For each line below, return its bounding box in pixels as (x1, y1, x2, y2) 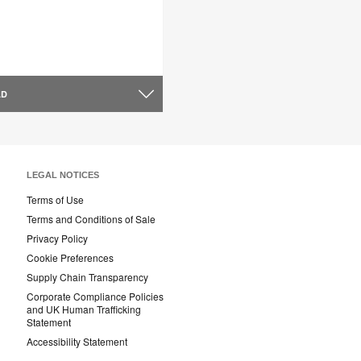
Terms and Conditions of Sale (27, 212, 156, 226)
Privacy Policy (27, 231, 88, 246)
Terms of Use (27, 193, 84, 207)
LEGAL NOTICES (27, 170, 99, 180)
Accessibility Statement (27, 334, 127, 349)
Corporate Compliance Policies (27, 289, 164, 304)
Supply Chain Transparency (27, 270, 148, 284)
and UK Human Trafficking (27, 302, 141, 317)
